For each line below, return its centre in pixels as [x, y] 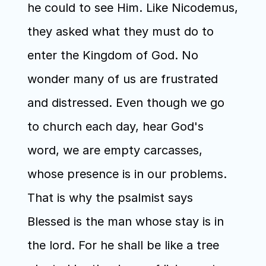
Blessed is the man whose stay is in [125, 221]
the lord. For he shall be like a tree [123, 245]
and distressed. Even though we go [126, 103]
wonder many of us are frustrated [122, 79]
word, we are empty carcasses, [115, 150]
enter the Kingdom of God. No [113, 55]
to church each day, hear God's [115, 126]
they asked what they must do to [120, 31]
